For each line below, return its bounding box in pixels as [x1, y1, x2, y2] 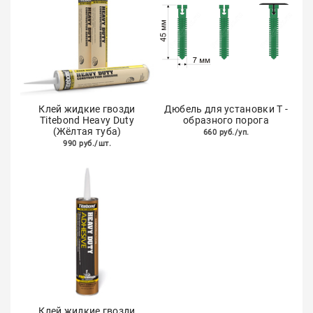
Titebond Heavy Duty [40, 115, 134, 126]
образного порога [183, 115, 269, 126]
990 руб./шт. [63, 139, 111, 148]
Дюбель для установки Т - [163, 103, 289, 115]
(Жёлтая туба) [52, 126, 122, 137]
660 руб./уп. [203, 128, 249, 137]
